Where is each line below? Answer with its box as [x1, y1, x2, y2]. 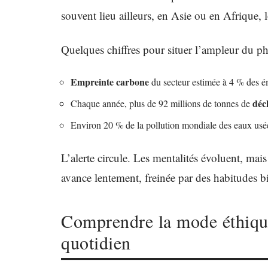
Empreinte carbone [71, 75, 149, 89]
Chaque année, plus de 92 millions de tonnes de [71, 97, 252, 109]
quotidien [61, 230, 131, 254]
